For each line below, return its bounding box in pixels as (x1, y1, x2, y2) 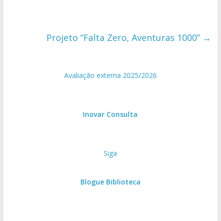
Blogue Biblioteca (80, 177, 141, 187)
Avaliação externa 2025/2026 (64, 71, 157, 80)
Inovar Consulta (83, 110, 138, 119)
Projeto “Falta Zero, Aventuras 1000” (46, 32, 203, 44)
